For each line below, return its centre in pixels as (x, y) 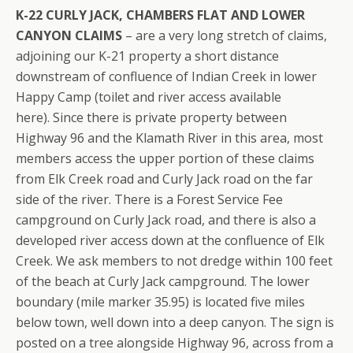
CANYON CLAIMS (69, 35)
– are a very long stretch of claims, (225, 35)
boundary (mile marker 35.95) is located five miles (160, 302)
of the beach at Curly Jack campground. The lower (163, 281)
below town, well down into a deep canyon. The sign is (175, 322)
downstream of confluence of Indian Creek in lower (166, 76)
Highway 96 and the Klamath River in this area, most (169, 138)
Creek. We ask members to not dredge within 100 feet (174, 261)
